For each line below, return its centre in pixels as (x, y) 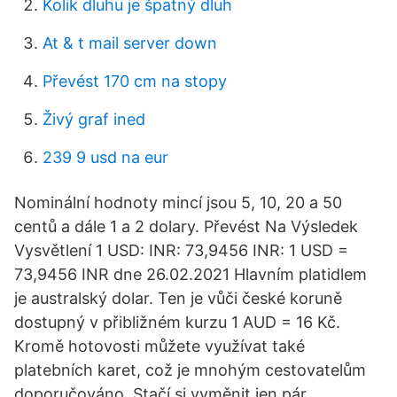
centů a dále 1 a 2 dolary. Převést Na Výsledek (186, 226)
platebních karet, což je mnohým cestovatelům (190, 370)
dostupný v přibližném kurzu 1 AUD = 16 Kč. (177, 322)
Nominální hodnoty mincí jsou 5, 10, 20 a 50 (178, 202)
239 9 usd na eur (105, 157)
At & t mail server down (130, 43)
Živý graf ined (94, 119)
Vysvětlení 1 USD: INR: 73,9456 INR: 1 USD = (181, 250)
